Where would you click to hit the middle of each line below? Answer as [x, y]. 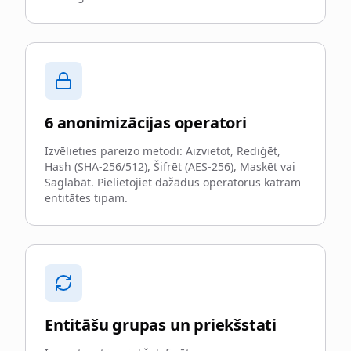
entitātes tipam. [86, 198]
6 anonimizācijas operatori [146, 123]
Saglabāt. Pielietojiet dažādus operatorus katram [173, 182]
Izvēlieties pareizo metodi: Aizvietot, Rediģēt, [163, 151]
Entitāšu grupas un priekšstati [161, 325]
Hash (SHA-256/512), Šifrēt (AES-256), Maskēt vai [170, 166]
